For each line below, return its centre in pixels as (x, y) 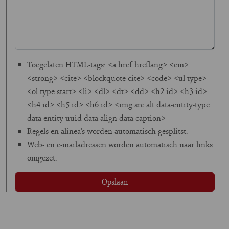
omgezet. (42, 157)
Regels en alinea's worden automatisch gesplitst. (107, 131)
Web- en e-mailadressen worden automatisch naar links (120, 144)
